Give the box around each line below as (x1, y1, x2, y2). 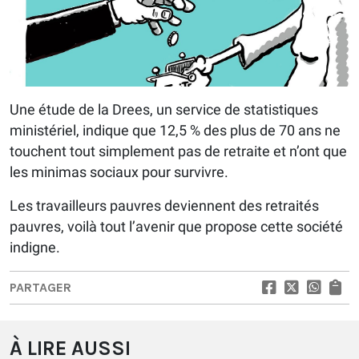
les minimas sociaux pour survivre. (10, 163, 228, 180)
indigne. (10, 238, 60, 256)
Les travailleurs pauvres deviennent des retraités (10, 196, 319, 214)
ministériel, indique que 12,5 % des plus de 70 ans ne (10, 121, 341, 139)
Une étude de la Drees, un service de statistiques (10, 100, 318, 118)
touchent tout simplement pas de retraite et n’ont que (10, 142, 347, 159)
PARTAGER (10, 279, 71, 295)
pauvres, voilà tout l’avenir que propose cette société (10, 217, 343, 235)
